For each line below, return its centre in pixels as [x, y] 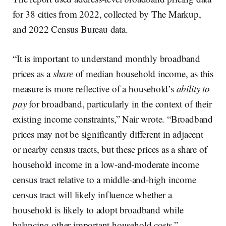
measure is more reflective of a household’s [95, 89]
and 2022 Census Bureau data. [70, 29]
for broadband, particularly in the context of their [119, 104]
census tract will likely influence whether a [92, 195]
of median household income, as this [143, 74]
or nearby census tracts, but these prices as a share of [110, 149]
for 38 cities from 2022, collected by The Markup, [107, 14]
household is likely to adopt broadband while [98, 210]
